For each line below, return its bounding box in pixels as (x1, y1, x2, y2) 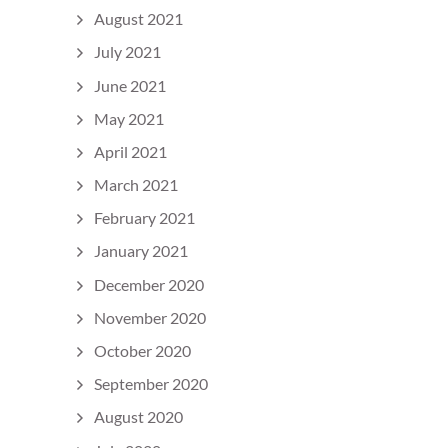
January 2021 (94, 241, 188, 261)
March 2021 (94, 175, 178, 195)
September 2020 (94, 374, 208, 394)
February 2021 (94, 208, 195, 228)
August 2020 (94, 407, 183, 427)
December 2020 (94, 274, 204, 294)
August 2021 (94, 9, 183, 29)
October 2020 (94, 341, 191, 360)
